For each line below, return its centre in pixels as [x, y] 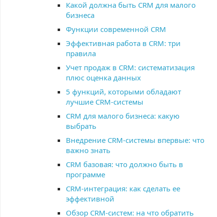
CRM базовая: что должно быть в [124, 164]
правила [81, 53]
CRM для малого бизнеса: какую [123, 116]
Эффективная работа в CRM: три [123, 43]
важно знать [88, 150]
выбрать [81, 126]
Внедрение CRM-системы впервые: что [135, 140]
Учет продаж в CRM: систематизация [130, 67]
